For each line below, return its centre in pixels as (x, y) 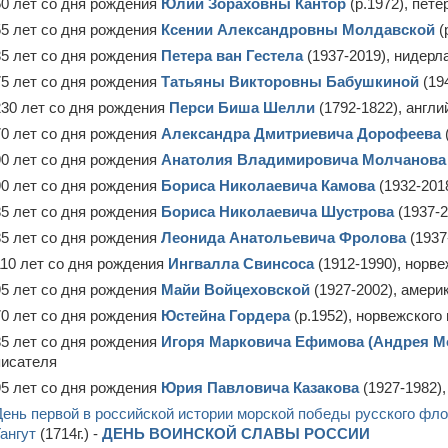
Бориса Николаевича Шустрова (277, 211)
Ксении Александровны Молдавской (298, 29)
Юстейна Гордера (225, 315)
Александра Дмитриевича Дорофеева (301, 133)
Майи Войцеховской (235, 289)
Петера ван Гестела (232, 55)
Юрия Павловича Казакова (260, 387)
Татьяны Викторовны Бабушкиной (290, 81)
